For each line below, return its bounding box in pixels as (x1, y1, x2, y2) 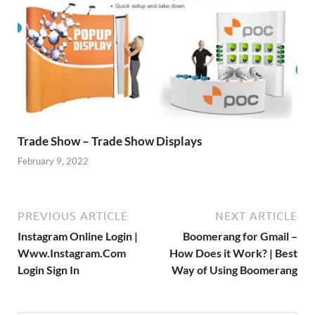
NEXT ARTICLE (215, 210, 297, 223)
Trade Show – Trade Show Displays (18, 133, 202, 148)
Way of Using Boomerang (172, 263, 297, 277)
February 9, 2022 (18, 155, 89, 167)
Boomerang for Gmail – (183, 229, 297, 243)
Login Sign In (18, 263, 79, 277)
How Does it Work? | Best (169, 246, 297, 260)
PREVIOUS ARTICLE (18, 210, 128, 223)
